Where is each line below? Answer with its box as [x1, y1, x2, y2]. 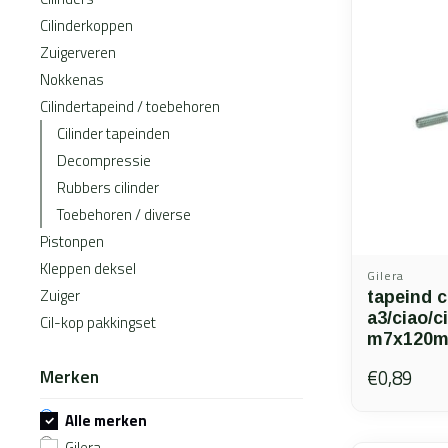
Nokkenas [40, 68, 104, 91]
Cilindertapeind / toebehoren [40, 95, 220, 118]
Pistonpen [40, 230, 104, 253]
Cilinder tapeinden [57, 122, 170, 145]
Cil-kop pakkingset [40, 311, 156, 334]
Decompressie [57, 149, 151, 172]
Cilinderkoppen [40, 14, 133, 37]
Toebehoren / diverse [57, 203, 191, 226]
